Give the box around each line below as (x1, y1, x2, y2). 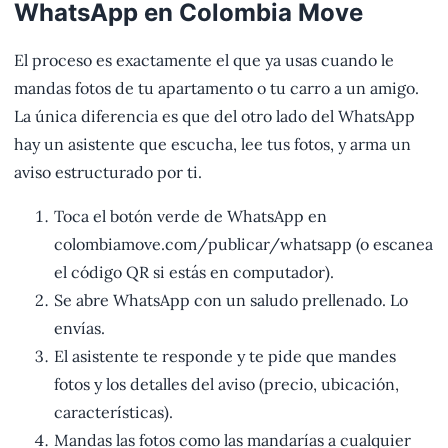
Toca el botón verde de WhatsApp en (54, 206, 327, 227)
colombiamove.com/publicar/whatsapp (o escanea (54, 234, 433, 255)
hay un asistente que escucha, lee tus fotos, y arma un (14, 134, 411, 155)
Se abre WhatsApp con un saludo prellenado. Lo (54, 290, 408, 311)
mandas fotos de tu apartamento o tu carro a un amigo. (14, 78, 419, 99)
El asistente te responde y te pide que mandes (54, 346, 396, 367)
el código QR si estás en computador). (54, 262, 334, 283)
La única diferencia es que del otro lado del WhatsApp (14, 106, 415, 127)
